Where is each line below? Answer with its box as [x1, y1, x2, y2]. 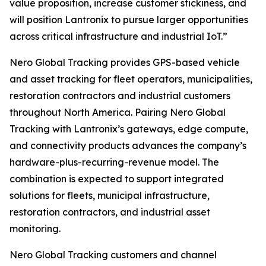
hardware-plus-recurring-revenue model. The [9, 156, 219, 168]
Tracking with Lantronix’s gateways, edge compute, [9, 123, 248, 135]
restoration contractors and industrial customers [9, 90, 230, 102]
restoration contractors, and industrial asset [9, 206, 210, 218]
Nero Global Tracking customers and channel [9, 249, 217, 261]
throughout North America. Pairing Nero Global [9, 106, 226, 118]
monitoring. [9, 223, 61, 235]
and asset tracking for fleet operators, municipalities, [9, 73, 252, 85]
